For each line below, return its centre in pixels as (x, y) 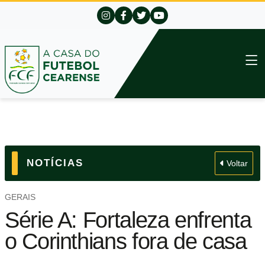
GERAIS (20, 197)
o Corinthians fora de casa (126, 241)
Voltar (236, 163)
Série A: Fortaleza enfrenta (128, 220)
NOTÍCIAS (55, 163)
